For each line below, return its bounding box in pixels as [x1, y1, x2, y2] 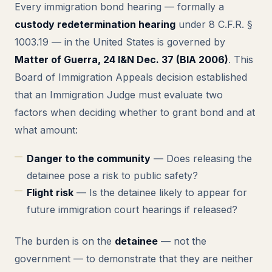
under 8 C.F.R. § [175, 18, 253, 30]
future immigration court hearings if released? [27, 203, 237, 216]
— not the [158, 235, 206, 247]
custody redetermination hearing [15, 18, 175, 30]
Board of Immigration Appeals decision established [15, 71, 247, 83]
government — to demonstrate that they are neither [15, 253, 253, 265]
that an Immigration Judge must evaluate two [15, 89, 223, 101]
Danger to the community [27, 152, 151, 165]
